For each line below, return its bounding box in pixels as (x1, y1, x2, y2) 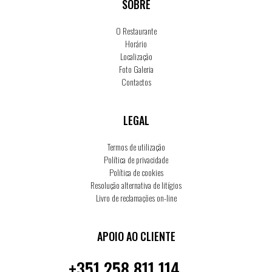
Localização (120, 50, 152, 63)
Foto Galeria (118, 63, 154, 76)
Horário (125, 37, 147, 50)
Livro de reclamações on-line (95, 191, 177, 205)
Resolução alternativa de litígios (90, 178, 182, 192)
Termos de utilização (107, 140, 165, 154)
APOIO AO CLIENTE (97, 228, 175, 245)
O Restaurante (115, 24, 157, 38)
